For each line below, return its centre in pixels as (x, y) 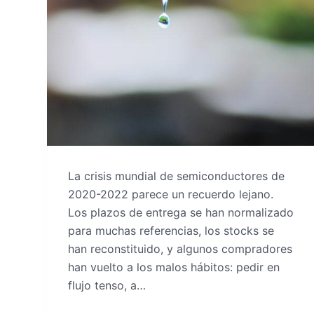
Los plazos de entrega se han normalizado (181, 213)
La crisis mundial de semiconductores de (177, 176)
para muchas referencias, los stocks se (171, 231)
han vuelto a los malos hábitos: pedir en (174, 267)
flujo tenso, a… (107, 286)
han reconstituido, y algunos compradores (180, 249)
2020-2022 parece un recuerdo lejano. (171, 194)
